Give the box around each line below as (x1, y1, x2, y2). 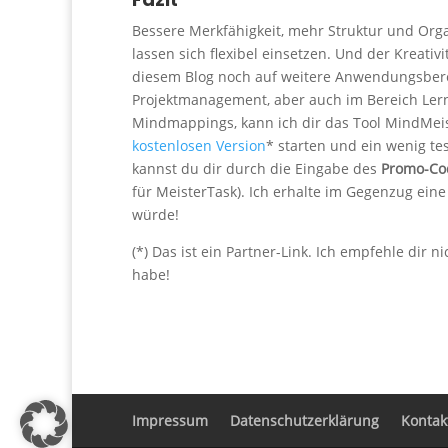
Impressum (132, 411, 208, 431)
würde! (132, 205, 179, 225)
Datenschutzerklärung (230, 411, 379, 431)
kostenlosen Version (132, 136, 266, 156)
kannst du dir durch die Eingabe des (132, 159, 381, 179)
